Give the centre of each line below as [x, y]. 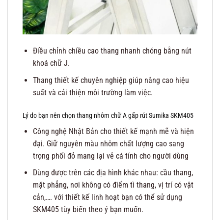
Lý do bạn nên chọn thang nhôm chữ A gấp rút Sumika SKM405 [108, 115]
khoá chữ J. [51, 63]
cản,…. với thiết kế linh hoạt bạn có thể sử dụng [107, 197]
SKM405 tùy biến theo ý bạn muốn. [88, 210]
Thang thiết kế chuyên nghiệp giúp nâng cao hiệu [111, 80]
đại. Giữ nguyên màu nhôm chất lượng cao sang [108, 143]
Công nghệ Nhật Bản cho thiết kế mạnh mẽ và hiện [113, 131]
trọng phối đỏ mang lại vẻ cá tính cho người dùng [110, 156]
